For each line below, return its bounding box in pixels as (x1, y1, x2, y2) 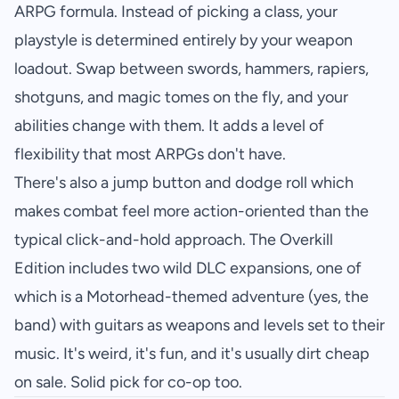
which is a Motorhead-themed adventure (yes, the (14, 287, 369, 307)
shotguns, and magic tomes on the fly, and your (14, 87, 348, 108)
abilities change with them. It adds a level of (14, 116, 324, 136)
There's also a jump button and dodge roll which (14, 173, 354, 193)
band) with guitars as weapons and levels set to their (14, 315, 385, 336)
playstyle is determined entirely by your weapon (14, 30, 353, 51)
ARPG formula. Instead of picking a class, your (14, 2, 338, 22)
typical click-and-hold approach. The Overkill (14, 230, 333, 250)
